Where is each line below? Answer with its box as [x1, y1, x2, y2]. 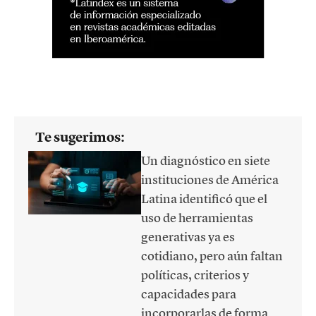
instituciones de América [141, 171, 279, 188]
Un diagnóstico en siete [141, 152, 270, 169]
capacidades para [141, 286, 236, 303]
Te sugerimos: [35, 128, 125, 147]
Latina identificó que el [141, 190, 267, 207]
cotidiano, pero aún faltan [141, 248, 283, 265]
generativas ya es [141, 229, 235, 245]
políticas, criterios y [141, 267, 249, 284]
